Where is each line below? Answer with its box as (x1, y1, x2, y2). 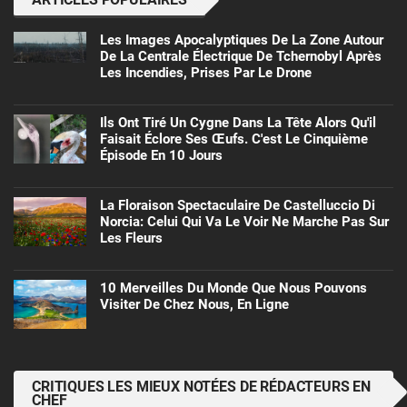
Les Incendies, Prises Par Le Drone (100, 65, 312, 82)
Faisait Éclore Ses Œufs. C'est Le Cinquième (100, 131, 368, 148)
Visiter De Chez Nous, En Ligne (100, 296, 289, 313)
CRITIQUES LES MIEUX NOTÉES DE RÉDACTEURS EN (32, 378, 372, 396)
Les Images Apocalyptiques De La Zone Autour (100, 32, 383, 49)
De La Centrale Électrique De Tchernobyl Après (100, 48, 382, 65)
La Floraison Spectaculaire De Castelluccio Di (100, 197, 375, 214)
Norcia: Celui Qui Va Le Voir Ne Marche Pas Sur (100, 213, 389, 231)
